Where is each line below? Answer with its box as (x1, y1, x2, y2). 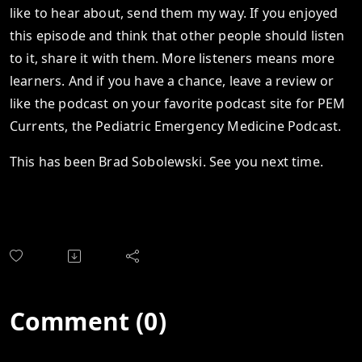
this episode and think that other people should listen (10, 27, 345, 44)
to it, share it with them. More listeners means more (10, 49, 335, 67)
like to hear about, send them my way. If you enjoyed (10, 4, 339, 22)
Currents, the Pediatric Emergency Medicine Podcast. (10, 117, 342, 135)
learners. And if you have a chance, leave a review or (10, 72, 335, 90)
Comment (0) (10, 305, 166, 338)
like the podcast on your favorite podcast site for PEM (10, 95, 346, 112)
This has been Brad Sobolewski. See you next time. (10, 153, 323, 170)
